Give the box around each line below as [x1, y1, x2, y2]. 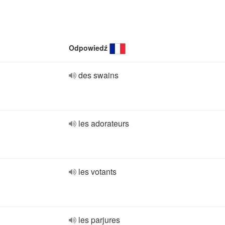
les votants [78, 166, 117, 177]
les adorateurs [78, 118, 129, 129]
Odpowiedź [69, 43, 107, 53]
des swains [78, 69, 119, 81]
